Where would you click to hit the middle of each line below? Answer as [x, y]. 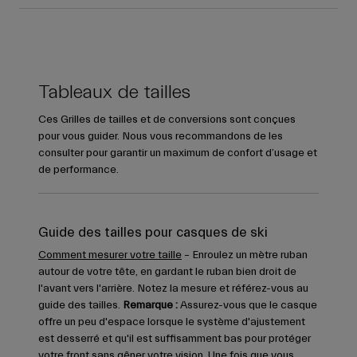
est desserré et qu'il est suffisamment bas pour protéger [175, 339]
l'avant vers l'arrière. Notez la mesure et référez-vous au [173, 289]
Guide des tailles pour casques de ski [153, 233]
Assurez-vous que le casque [247, 306]
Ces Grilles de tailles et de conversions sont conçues [167, 120]
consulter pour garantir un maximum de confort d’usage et [178, 153]
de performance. [78, 170]
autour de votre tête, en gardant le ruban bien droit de [167, 272]
